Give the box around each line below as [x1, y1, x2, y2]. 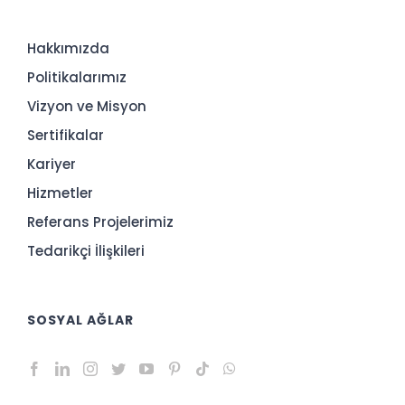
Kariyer [27, 154, 76, 174]
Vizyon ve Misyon [27, 96, 146, 116]
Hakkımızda [27, 38, 109, 58]
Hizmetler [27, 183, 93, 202]
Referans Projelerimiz [27, 212, 174, 231]
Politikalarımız [27, 67, 127, 87]
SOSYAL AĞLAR [27, 310, 134, 329]
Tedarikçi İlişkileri [27, 240, 145, 260]
